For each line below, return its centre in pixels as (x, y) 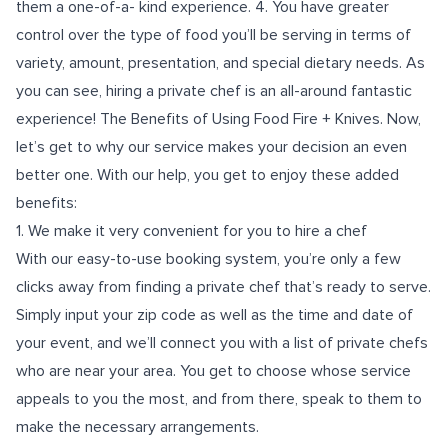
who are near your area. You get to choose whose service (213, 371)
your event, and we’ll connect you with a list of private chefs (222, 343)
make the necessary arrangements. (137, 427)
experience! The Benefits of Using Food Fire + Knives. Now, (218, 119)
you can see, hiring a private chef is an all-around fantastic (214, 91)
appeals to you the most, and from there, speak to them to (219, 399)
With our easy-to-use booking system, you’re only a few (208, 259)
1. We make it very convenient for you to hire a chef (191, 231)
